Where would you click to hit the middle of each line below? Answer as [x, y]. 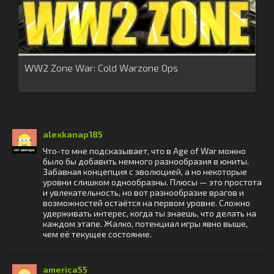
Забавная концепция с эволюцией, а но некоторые [145, 172]
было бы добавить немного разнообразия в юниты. [146, 161]
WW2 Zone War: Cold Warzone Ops [101, 68]
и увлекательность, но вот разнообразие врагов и [143, 192]
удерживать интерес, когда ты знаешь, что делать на [150, 213]
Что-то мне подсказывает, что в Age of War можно [144, 151]
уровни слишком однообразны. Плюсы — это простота [152, 182]
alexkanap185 [73, 134]
